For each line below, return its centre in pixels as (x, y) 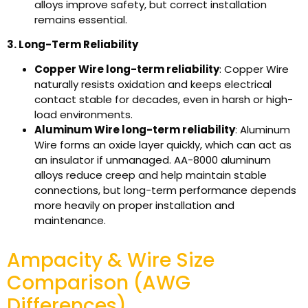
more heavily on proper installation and (134, 206)
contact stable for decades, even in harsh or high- (164, 100)
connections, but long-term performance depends (165, 190)
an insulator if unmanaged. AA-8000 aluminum (153, 160)
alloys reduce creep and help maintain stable (151, 175)
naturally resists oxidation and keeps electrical (153, 85)
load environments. (84, 115)
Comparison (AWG (99, 283)
